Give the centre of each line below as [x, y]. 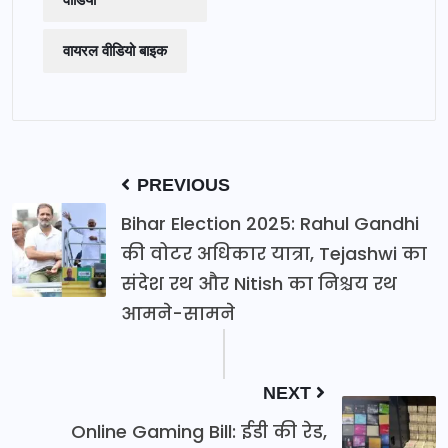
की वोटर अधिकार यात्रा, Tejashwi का [274, 253]
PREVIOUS [181, 184]
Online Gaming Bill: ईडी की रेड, [199, 431]
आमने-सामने [178, 313]
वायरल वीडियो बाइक [115, 50]
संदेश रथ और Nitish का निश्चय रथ [259, 283]
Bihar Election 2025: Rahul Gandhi [270, 223]
